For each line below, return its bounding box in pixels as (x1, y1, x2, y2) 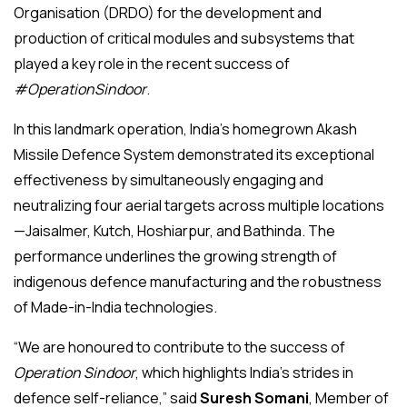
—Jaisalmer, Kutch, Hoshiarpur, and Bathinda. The (14, 221, 335, 242)
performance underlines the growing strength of (14, 246, 337, 267)
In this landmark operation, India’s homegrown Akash (14, 119, 357, 140)
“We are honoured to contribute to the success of (14, 337, 345, 358)
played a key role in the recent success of (14, 54, 290, 74)
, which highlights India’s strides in (135, 362, 353, 383)
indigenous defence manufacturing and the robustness (14, 272, 382, 293)
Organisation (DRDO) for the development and (14, 3, 322, 24)
